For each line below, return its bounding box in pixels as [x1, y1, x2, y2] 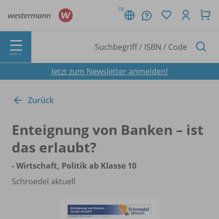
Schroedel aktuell [12, 175, 75, 187]
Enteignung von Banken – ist [12, 120, 203, 139]
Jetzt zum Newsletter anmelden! [51, 66, 168, 77]
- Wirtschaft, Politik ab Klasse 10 [12, 160, 136, 171]
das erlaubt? [12, 137, 96, 156]
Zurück [28, 94, 54, 106]
